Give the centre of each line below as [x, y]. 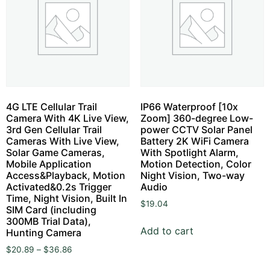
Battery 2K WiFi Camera [194, 141]
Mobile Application [49, 164]
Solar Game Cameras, [55, 153]
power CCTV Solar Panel [196, 130]
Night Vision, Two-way [192, 176]
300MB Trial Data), [49, 221]
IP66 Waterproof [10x [189, 107]
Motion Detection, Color [196, 164]
